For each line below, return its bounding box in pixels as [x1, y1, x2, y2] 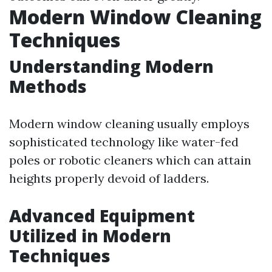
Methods [9, 75, 87, 98]
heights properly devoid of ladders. [9, 171, 209, 186]
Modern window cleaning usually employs [9, 116, 250, 131]
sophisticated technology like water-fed [9, 134, 239, 149]
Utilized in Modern [9, 224, 171, 247]
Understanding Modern [9, 55, 214, 78]
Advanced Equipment [9, 204, 195, 227]
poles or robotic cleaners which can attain [9, 152, 251, 168]
